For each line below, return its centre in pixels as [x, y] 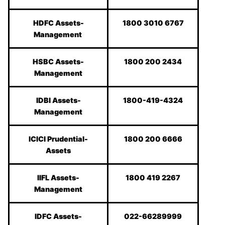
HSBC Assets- [58, 62]
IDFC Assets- [58, 216]
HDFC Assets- [58, 23]
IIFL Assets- [58, 178]
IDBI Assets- [58, 100]
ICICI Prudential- [58, 139]
